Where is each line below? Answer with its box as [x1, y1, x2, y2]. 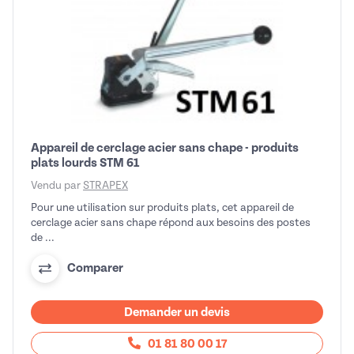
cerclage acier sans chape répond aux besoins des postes [31, 216, 311, 228]
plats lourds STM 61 [31, 155, 140, 170]
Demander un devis [124, 304, 230, 319]
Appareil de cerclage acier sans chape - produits [31, 140, 299, 155]
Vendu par [31, 179, 83, 191]
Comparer [67, 261, 123, 276]
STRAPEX [83, 179, 128, 191]
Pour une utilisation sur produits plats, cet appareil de [31, 201, 294, 213]
